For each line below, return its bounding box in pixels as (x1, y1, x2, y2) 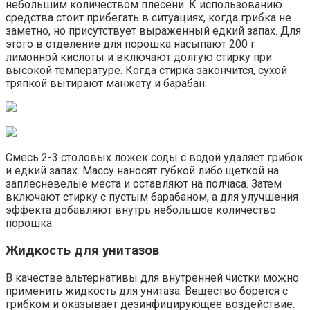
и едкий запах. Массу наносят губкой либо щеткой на (6, 164, 279, 178)
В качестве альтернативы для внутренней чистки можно (6, 271, 299, 284)
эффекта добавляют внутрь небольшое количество (6, 203, 276, 217)
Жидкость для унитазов (6, 243, 159, 259)
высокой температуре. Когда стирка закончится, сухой (6, 64, 287, 77)
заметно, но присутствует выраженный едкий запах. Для (6, 24, 301, 38)
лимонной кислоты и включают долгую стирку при (6, 51, 272, 64)
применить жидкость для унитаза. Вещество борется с (6, 284, 288, 298)
